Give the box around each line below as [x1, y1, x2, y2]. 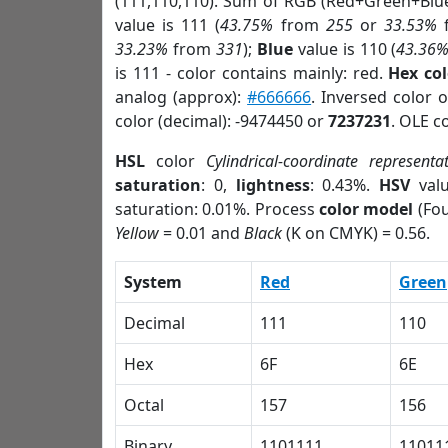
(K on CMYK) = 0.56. [282, 222, 430, 244]
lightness [235, 174, 310, 196]
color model [319, 198, 414, 220]
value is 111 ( [115, 14, 221, 36]
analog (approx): [115, 86, 248, 108]
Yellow [115, 222, 159, 244]
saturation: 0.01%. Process [115, 198, 320, 220]
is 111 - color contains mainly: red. [115, 62, 389, 84]
